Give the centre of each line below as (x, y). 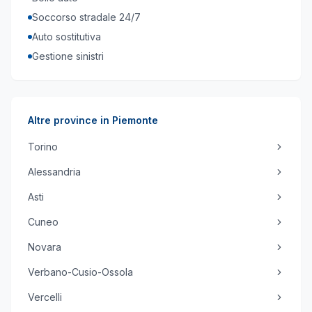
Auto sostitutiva (67, 37)
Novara (45, 247)
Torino (43, 147)
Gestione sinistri (68, 56)
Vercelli (45, 297)
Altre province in (70, 120)
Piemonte (135, 120)
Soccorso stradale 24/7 (86, 17)
